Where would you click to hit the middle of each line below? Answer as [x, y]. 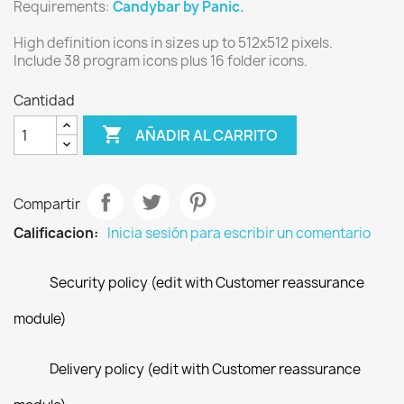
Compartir [47, 204]
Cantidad [44, 101]
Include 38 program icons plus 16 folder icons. [161, 61]
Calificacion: [56, 233]
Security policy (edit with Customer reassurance [207, 283]
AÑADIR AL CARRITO [207, 135]
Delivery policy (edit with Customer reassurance [205, 369]
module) [40, 319]
